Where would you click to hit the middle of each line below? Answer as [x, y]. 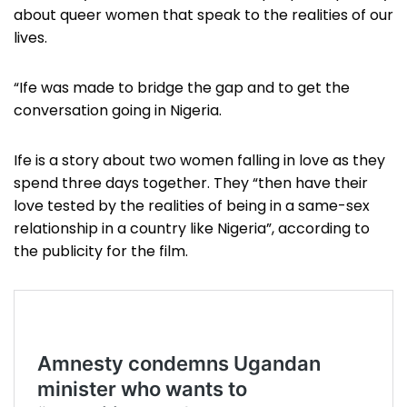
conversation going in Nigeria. [118, 111]
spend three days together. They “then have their [191, 184]
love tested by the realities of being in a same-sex [192, 206]
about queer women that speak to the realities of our [203, 15]
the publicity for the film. [101, 252]
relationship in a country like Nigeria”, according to [192, 229]
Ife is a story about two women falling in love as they [199, 161]
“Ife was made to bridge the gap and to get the [182, 88]
